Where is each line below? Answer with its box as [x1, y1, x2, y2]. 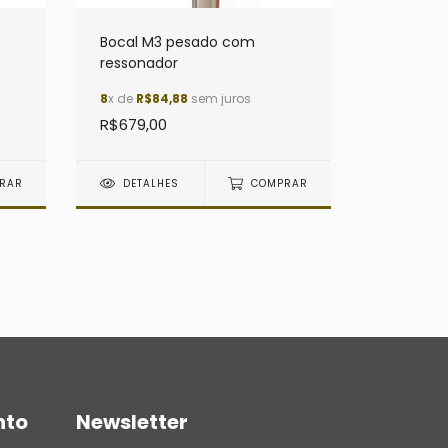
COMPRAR [250, 176, 308, 192]
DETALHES [123, 176, 180, 192]
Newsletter [76, 408, 188, 437]
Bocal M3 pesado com [100, 32, 255, 53]
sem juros [188, 90, 251, 108]
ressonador [100, 53, 178, 74]
